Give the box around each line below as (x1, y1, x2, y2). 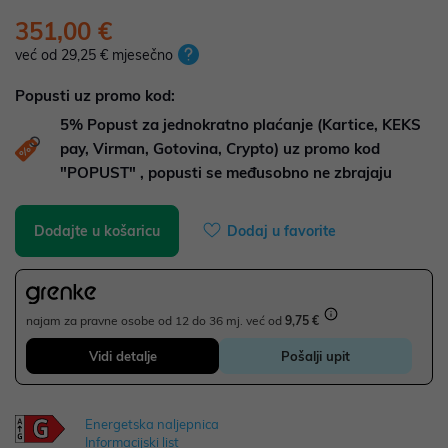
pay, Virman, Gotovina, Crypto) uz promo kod (60, 139, 380, 158)
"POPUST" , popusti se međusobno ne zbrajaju (60, 163, 392, 182)
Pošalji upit (281, 348, 350, 365)
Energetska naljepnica (85, 416, 219, 433)
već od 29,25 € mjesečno (15, 46, 173, 64)
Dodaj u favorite (227, 222, 336, 240)
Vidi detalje (88, 348, 157, 365)
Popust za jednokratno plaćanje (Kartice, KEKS (87, 115, 421, 134)
